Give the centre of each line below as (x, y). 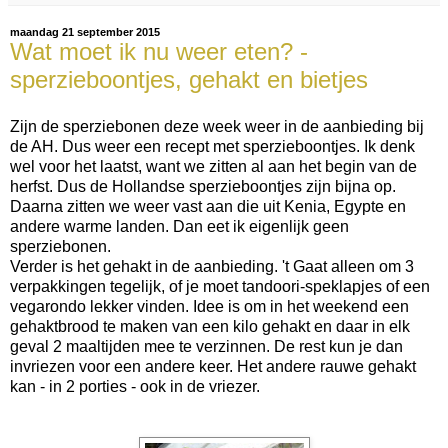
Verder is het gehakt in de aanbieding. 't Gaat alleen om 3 (212, 267)
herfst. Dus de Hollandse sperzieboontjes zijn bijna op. (203, 187)
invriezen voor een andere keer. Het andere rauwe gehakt (213, 367)
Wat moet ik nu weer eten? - (159, 51)
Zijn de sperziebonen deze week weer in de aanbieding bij (217, 127)
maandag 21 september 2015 (85, 31)
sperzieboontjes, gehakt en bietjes (189, 79)
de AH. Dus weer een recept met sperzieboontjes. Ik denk (212, 147)
